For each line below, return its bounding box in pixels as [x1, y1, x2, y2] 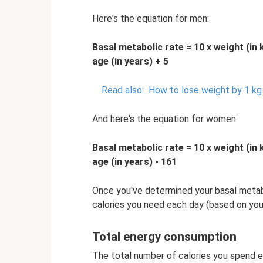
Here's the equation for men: [92, 12, 209, 24]
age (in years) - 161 [92, 156, 177, 167]
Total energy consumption [92, 229, 237, 244]
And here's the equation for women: [92, 113, 238, 124]
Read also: [102, 84, 144, 96]
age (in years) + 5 [92, 55, 168, 67]
